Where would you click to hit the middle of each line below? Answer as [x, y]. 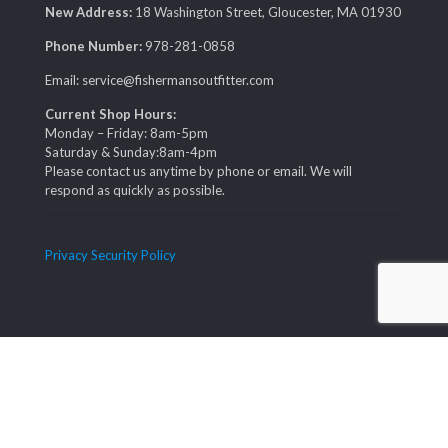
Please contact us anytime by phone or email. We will [198, 171]
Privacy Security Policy [110, 255]
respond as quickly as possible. [135, 190]
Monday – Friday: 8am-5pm [126, 133]
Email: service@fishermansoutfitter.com [159, 80]
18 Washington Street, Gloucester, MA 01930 [266, 12]
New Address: [88, 12]
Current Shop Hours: [110, 114]
